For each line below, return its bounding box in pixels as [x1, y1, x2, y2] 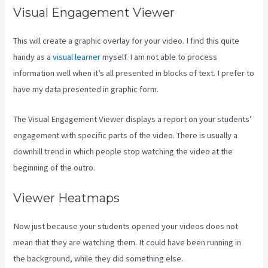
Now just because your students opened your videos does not [13, 221, 239, 232]
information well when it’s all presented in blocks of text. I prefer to [13, 67, 255, 78]
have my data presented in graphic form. [13, 83, 159, 95]
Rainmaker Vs [185, 253, 234, 264]
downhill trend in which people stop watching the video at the [13, 145, 233, 157]
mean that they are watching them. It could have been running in [13, 237, 242, 248]
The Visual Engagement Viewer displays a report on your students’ [13, 113, 252, 124]
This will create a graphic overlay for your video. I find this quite [13, 35, 240, 46]
